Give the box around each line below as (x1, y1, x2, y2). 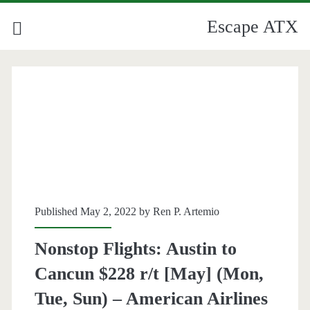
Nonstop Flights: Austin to (34, 239, 237, 259)
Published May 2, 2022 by (34, 206, 153, 218)
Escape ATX (207, 17, 299, 37)
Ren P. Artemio (152, 206, 219, 218)
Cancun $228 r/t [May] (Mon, (34, 264, 264, 284)
